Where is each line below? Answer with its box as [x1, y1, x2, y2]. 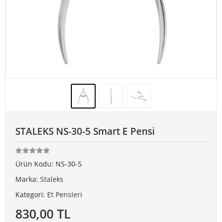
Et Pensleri [47, 190, 82, 199]
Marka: [15, 174, 40, 184]
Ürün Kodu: [15, 159, 55, 168]
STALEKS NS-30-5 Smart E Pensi [15, 125, 155, 138]
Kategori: [15, 190, 47, 199]
